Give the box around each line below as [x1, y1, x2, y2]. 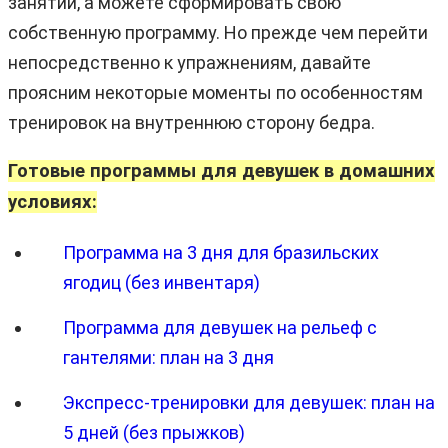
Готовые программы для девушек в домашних [8, 159, 435, 182]
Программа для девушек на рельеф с [63, 316, 377, 338]
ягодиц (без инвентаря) [63, 271, 260, 293]
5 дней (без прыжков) [63, 421, 245, 443]
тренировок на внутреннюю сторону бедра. [8, 111, 375, 133]
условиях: [8, 190, 97, 213]
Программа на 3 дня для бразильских [63, 241, 379, 263]
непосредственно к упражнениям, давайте [8, 51, 371, 73]
